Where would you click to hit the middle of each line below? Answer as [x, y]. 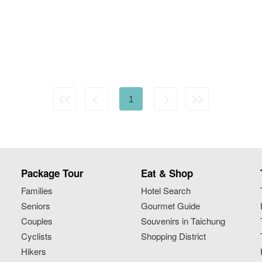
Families [37, 190]
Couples [37, 220]
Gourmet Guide [170, 205]
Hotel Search [166, 190]
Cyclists [37, 236]
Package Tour [53, 173]
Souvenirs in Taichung [183, 220]
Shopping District [173, 236]
